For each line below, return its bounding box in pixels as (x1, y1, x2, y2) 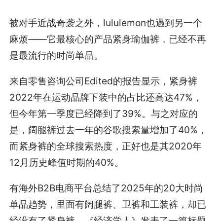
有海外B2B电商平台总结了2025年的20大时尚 (9, 182, 204, 194)
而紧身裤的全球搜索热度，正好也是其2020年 (9, 140, 202, 152)
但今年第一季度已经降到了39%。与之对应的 (9, 108, 198, 120)
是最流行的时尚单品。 (9, 49, 104, 62)
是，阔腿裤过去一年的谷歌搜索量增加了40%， (9, 124, 208, 136)
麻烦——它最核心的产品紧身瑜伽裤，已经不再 (9, 33, 207, 45)
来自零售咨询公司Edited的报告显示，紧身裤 (9, 75, 198, 87)
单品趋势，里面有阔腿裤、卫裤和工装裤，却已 (9, 198, 207, 211)
